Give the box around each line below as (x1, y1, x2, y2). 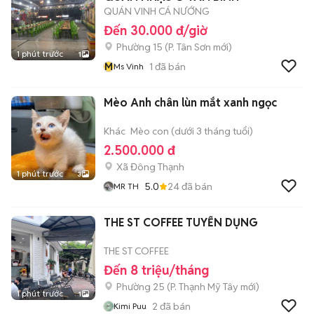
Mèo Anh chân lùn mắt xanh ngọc (104, 95, 277, 110)
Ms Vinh (114, 61, 144, 71)
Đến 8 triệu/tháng (104, 262, 209, 278)
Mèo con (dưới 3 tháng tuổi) (130, 125, 253, 137)
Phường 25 (116, 280, 165, 293)
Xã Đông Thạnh (116, 161, 184, 173)
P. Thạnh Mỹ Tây (170, 280, 238, 293)
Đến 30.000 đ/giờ (104, 22, 207, 39)
